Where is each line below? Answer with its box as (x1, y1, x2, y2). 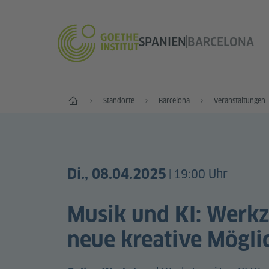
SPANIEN (138, 34, 186, 49)
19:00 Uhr (174, 166, 228, 183)
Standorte (103, 96, 134, 105)
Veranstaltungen (214, 96, 265, 105)
